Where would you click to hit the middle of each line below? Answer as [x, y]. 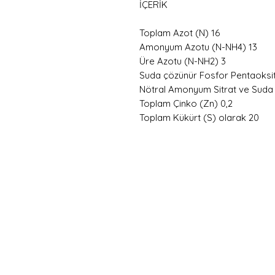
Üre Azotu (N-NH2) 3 [183, 61]
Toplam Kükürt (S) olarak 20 [199, 118]
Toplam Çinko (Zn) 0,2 [186, 104]
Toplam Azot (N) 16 [180, 33]
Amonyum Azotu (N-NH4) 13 [198, 47]
